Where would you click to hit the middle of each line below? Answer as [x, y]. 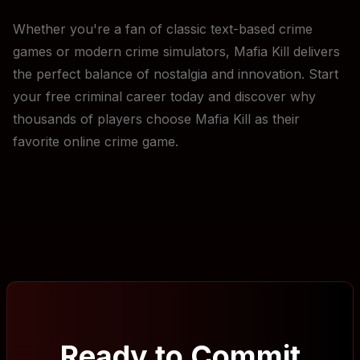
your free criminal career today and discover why [164, 96]
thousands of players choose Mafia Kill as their [156, 119]
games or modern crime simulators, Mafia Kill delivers [176, 51]
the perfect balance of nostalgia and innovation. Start [176, 74]
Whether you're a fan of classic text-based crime [163, 29]
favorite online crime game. [96, 141]
